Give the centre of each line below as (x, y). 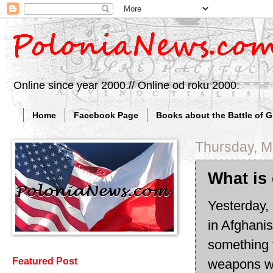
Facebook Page (106, 115)
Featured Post (45, 261)
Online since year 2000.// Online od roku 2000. (126, 86)
